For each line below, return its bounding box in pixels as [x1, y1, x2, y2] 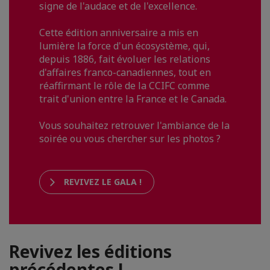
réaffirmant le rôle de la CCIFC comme [39, 79, 210, 92]
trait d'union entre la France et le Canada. [39, 92, 227, 105]
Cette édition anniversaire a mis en [39, 26, 198, 39]
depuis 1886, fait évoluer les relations [39, 52, 210, 66]
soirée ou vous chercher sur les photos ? [39, 132, 221, 145]
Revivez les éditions [9, 240, 172, 263]
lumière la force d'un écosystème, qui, [39, 39, 210, 52]
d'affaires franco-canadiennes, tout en [39, 66, 211, 79]
